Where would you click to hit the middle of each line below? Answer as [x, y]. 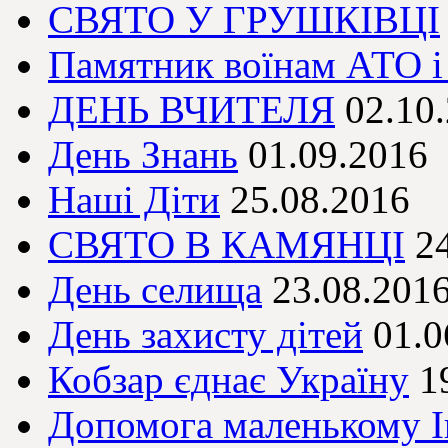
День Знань [143, 155]
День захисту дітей [205, 335]
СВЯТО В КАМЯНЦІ [226, 245]
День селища [155, 290]
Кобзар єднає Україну [228, 380]
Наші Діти [134, 200]
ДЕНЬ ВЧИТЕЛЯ [191, 110]
